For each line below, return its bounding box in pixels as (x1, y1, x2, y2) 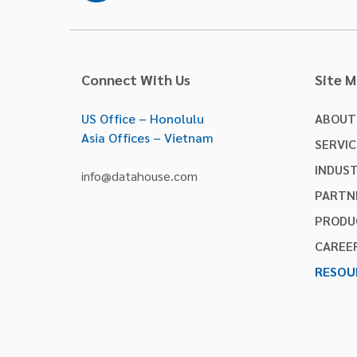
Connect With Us (81, 70, 190, 89)
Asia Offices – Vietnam (81, 129, 214, 147)
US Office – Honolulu (81, 110, 204, 127)
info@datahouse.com (81, 167, 198, 185)
